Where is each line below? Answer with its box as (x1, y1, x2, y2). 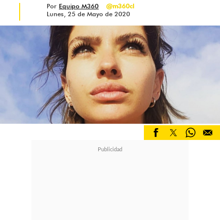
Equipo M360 (59, 2, 99, 10)
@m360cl (106, 2, 134, 10)
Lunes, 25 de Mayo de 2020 (47, 10, 130, 18)
